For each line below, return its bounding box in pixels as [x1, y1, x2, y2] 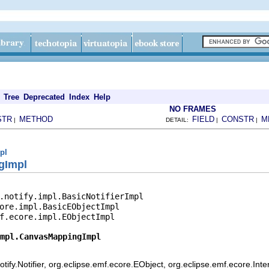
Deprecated [23, 92, 65, 101]
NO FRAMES [169, 104, 216, 113]
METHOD [19, 115, 53, 124]
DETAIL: [166, 116, 192, 123]
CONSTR [222, 115, 254, 124]
